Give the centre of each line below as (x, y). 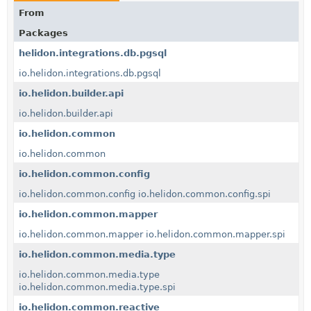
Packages (43, 33)
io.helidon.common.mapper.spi (216, 235)
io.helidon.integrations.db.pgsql (90, 74)
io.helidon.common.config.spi (204, 194)
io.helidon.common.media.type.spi (97, 287)
